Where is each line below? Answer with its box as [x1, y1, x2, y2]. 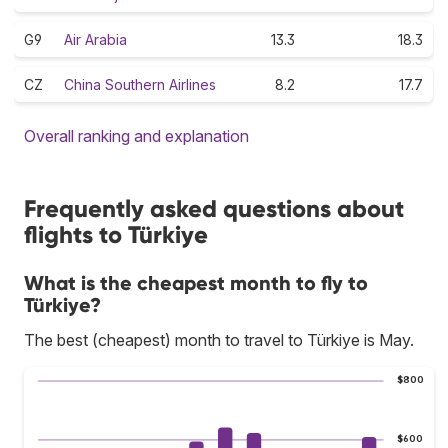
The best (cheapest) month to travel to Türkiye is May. [24, 329, 414, 350]
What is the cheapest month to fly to [24, 270, 368, 295]
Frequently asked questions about [24, 193, 404, 223]
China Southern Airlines [64, 75, 216, 93]
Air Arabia [64, 30, 127, 48]
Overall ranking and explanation [24, 125, 249, 146]
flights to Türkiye [24, 219, 208, 249]
